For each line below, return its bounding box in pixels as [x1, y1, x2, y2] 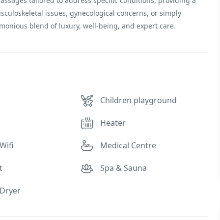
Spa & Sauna [100, 163, 147, 173]
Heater [100, 117, 126, 128]
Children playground [100, 95, 177, 106]
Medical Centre [100, 140, 157, 151]
